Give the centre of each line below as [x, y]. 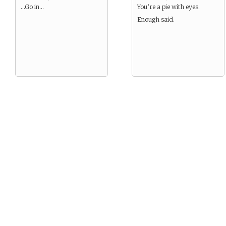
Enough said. [156, 19]
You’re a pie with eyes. [168, 7]
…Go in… [32, 7]
